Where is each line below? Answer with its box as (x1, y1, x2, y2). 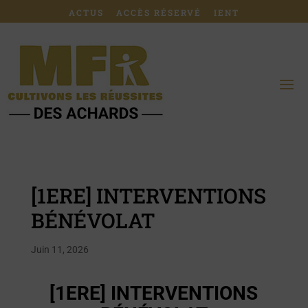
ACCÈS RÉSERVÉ (116, 7, 201, 18)
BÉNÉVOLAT (30, 207, 155, 234)
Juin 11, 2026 (30, 244, 89, 255)
